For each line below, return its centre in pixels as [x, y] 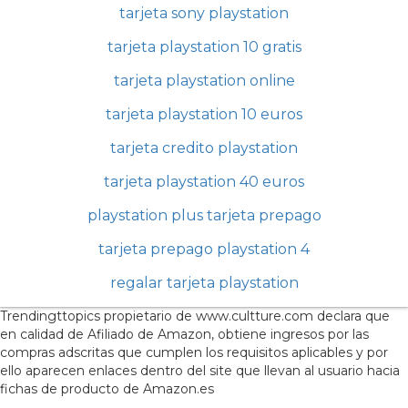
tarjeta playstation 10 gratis [204, 47]
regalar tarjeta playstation [204, 283]
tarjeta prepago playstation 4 [204, 250]
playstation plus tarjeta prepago [204, 216]
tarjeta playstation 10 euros [204, 115]
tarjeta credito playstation [204, 148]
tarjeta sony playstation [204, 14]
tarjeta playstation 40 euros [204, 182]
